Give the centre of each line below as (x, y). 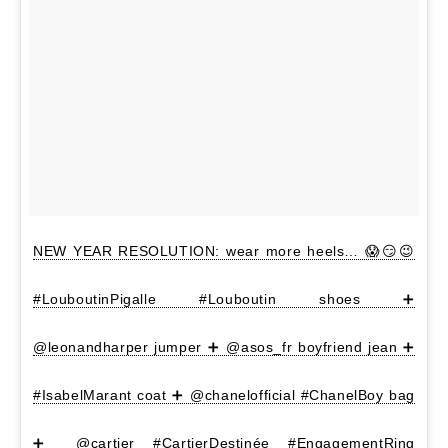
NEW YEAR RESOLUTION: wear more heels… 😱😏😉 (224, 250)
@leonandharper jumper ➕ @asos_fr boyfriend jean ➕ (224, 346)
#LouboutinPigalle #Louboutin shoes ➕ (224, 298)
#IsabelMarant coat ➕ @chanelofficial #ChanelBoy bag (224, 394)
